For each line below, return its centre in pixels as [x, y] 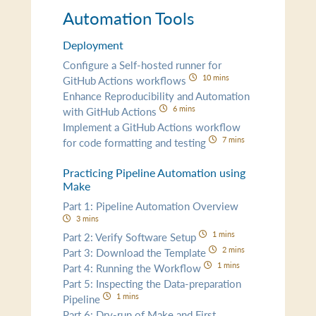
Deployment [93, 45]
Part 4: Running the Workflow [134, 267]
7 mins [233, 139]
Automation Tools [129, 18]
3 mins [87, 218]
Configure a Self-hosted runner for [142, 64]
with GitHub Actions [111, 111]
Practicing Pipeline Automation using [154, 172]
